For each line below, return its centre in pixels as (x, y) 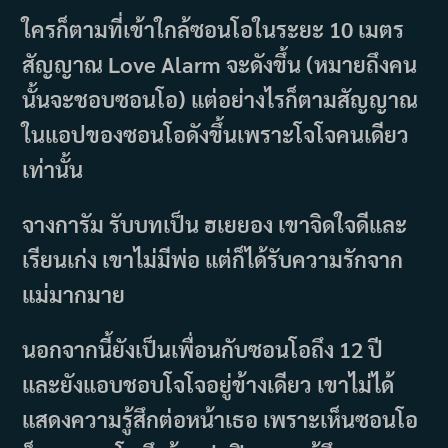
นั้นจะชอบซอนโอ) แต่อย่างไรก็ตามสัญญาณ (220, 99)
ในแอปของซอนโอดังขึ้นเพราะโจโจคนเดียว (216, 134)
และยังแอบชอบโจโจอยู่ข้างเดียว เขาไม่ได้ (208, 384)
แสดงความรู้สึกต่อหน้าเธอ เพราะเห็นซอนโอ (220, 419)
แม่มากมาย (74, 294)
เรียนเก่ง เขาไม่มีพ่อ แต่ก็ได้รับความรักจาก (213, 259)
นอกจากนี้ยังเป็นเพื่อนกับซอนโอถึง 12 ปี (203, 349)
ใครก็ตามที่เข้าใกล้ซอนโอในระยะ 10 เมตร (213, 29)
